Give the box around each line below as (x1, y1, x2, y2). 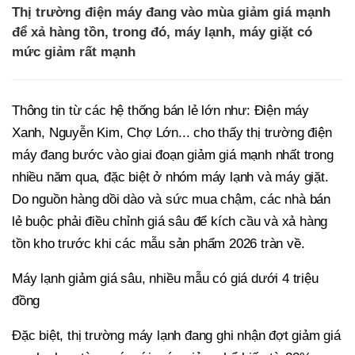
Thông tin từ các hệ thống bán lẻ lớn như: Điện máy (12, 103, 309, 119)
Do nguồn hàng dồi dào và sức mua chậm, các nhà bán (12, 192, 330, 208)
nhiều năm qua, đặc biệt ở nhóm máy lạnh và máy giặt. (12, 170, 329, 185)
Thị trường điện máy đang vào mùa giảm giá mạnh (12, 5, 330, 21)
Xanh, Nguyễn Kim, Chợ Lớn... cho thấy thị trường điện (12, 125, 332, 141)
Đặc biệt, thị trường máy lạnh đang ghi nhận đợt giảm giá (12, 328, 341, 344)
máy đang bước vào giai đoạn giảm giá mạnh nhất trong (12, 147, 334, 163)
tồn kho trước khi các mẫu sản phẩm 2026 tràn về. (12, 236, 305, 252)
